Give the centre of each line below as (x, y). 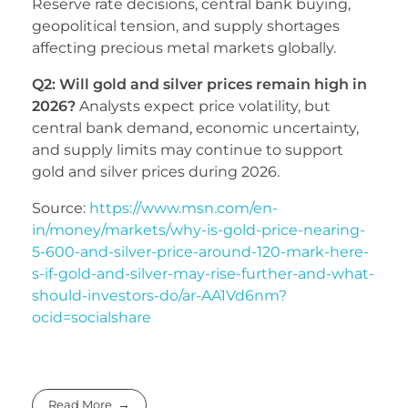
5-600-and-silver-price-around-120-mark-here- (200, 251)
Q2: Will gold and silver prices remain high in (199, 84)
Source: (61, 208)
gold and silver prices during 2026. (156, 171)
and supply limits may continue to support (188, 149)
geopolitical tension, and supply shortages (186, 25)
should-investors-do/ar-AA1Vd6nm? (159, 295)
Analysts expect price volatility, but (203, 106)
